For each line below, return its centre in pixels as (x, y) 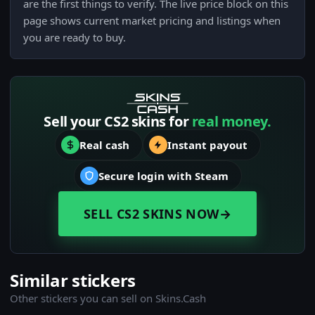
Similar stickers (73, 281)
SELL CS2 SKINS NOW (152, 214)
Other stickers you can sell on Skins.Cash (108, 298)
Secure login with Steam (163, 176)
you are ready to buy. (75, 38)
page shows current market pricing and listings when (152, 21)
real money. (231, 122)
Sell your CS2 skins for (118, 122)
